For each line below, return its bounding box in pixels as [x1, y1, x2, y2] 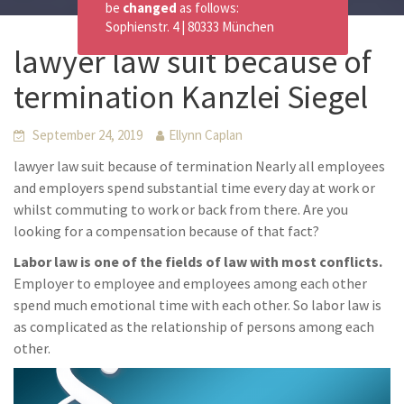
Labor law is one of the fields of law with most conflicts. [14, 252, 382, 271]
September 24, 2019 [32, 126, 142, 143]
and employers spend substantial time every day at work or [14, 179, 375, 197]
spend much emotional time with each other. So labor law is [14, 296, 381, 314]
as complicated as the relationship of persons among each [14, 317, 374, 335]
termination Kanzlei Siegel [14, 77, 368, 117]
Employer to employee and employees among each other [14, 274, 367, 292]
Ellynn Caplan [169, 126, 243, 143]
